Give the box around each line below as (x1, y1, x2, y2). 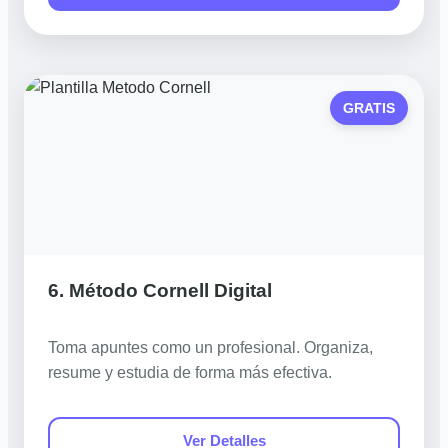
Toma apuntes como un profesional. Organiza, (48, 339, 373, 357)
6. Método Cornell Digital (48, 280, 272, 302)
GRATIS (343, 100, 396, 116)
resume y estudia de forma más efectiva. (48, 364, 332, 382)
